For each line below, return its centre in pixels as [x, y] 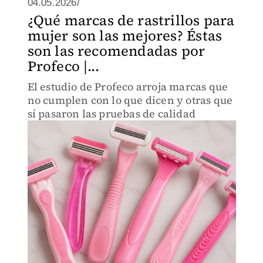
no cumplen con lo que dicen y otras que [130, 100]
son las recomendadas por [116, 51]
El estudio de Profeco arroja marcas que [98, 87]
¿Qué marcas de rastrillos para [131, 20]
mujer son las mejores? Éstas [125, 36]
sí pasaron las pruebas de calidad [112, 114]
